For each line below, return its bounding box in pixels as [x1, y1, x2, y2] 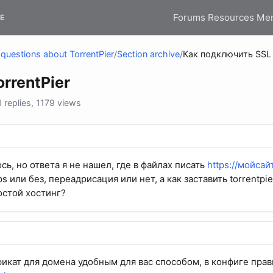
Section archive [117, 49, 180, 60]
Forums [173, 11, 205, 23]
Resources [208, 11, 254, 23]
